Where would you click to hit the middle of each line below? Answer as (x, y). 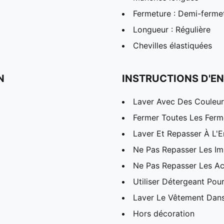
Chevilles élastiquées (172, 45)
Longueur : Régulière (172, 29)
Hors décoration (164, 213)
